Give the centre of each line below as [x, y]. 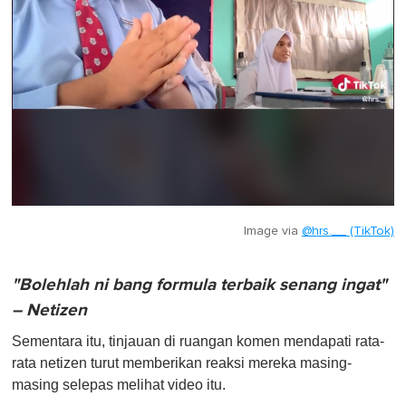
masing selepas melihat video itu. [119, 384]
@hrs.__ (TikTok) [348, 231]
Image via [273, 231]
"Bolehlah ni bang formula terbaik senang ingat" [199, 285]
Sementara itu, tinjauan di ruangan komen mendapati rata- [198, 341]
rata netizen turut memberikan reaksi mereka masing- [182, 362]
